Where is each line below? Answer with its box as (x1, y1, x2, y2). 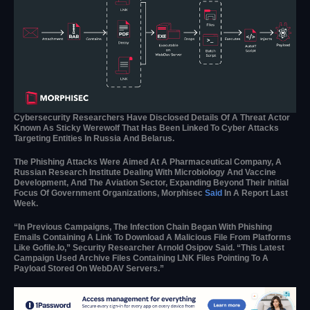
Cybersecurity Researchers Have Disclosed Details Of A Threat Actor (14, 112, 290, 122)
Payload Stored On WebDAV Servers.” (14, 263, 164, 273)
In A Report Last (222, 188, 288, 198)
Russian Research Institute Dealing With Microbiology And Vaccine (14, 167, 276, 177)
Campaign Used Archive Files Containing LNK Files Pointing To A (14, 253, 268, 263)
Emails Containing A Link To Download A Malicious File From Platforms (14, 232, 291, 242)
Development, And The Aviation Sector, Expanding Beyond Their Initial (14, 177, 289, 188)
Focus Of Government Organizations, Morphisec (14, 188, 205, 198)
